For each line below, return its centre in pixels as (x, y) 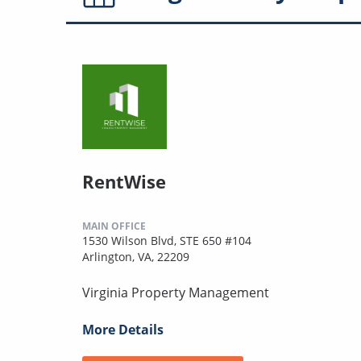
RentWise (124, 181)
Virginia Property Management (176, 292)
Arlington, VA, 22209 (136, 256)
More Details (123, 329)
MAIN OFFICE (114, 226)
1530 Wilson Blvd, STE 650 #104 (167, 240)
